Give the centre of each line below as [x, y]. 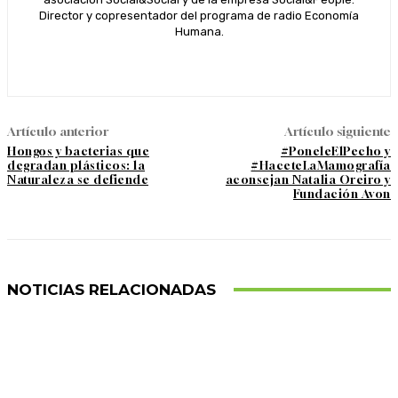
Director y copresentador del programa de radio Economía [199, 15]
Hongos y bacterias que [78, 151]
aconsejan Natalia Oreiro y [308, 179]
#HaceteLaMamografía [321, 165]
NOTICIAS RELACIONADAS [111, 289]
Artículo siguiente [337, 131]
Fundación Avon [342, 193]
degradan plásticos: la [76, 165]
